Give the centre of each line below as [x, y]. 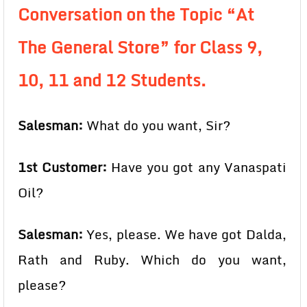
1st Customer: [63, 167]
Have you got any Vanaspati [197, 167]
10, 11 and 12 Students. [112, 80]
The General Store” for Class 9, [140, 47]
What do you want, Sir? [157, 125]
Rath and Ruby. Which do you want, [152, 260]
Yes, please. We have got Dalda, [185, 234]
